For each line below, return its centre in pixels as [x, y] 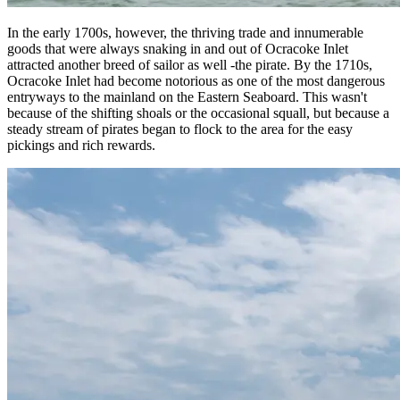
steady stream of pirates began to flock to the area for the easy [180, 129]
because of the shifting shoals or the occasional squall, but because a [198, 112]
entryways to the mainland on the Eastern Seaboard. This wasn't [187, 96]
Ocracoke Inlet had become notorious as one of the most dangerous [196, 80]
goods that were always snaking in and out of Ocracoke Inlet [178, 48]
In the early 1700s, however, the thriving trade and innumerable [185, 32]
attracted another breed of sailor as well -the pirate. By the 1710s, [190, 64]
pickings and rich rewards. [81, 145]
